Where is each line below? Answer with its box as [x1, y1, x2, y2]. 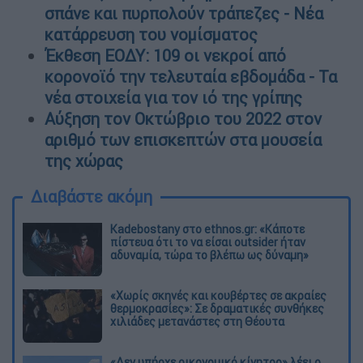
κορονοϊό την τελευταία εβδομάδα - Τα [45, 66, 337, 87]
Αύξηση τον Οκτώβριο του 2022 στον [45, 108, 322, 129]
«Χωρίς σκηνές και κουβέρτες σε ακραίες [110, 288, 327, 303]
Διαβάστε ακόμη [31, 186, 152, 207]
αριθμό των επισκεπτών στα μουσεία [45, 129, 322, 150]
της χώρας [45, 150, 123, 171]
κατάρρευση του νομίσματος [45, 23, 258, 45]
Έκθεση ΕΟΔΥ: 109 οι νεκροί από [45, 45, 286, 66]
